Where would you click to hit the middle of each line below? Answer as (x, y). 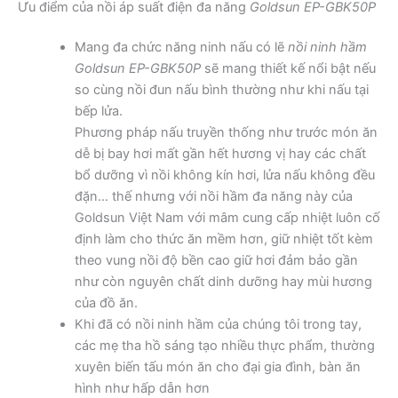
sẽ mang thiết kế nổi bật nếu (288, 69)
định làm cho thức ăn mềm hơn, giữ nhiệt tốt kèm (223, 239)
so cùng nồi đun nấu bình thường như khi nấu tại (221, 90)
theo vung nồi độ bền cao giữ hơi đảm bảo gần (216, 261)
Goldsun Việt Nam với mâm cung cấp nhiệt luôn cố (227, 218)
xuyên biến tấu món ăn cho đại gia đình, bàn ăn (217, 367)
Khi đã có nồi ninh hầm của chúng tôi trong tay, (218, 325)
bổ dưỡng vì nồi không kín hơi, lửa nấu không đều (224, 175)
